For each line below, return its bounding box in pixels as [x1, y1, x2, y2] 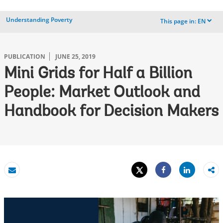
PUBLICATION [4, 52, 45, 61]
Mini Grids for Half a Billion [4, 66, 192, 82]
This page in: [160, 17, 196, 26]
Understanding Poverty [6, 15, 72, 24]
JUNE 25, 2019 [55, 52, 96, 61]
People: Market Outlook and [4, 85, 200, 101]
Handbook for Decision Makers [4, 104, 219, 120]
